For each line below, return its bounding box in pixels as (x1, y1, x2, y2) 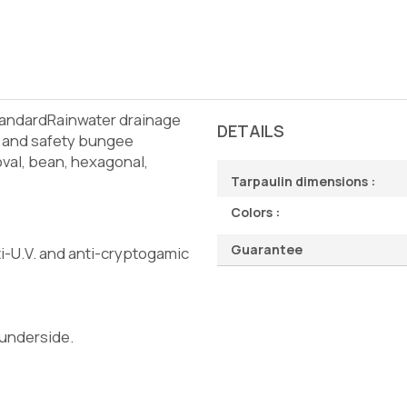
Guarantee (231, 240, 303, 258)
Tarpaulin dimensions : (231, 172, 375, 190)
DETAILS (217, 119, 284, 142)
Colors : (231, 203, 280, 221)
